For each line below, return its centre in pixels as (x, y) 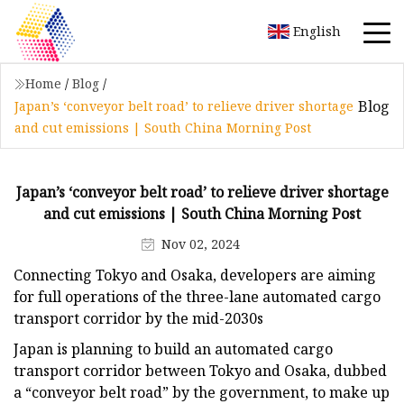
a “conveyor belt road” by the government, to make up (202, 392)
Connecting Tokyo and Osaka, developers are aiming (195, 275)
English (317, 31)
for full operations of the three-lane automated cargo (197, 296)
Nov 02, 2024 (201, 243)
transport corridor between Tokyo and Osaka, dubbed (200, 370)
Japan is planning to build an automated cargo (173, 349)
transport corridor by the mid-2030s (138, 318)
